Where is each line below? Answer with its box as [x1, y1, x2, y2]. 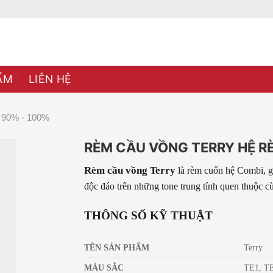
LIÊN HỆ [29, 73, 72, 85]
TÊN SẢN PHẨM [84, 242, 150, 252]
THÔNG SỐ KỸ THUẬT [84, 208, 213, 222]
